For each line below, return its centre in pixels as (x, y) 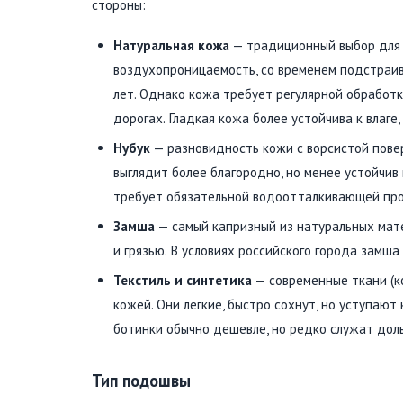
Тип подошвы (141, 380)
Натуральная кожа (171, 45)
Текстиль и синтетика (183, 280)
